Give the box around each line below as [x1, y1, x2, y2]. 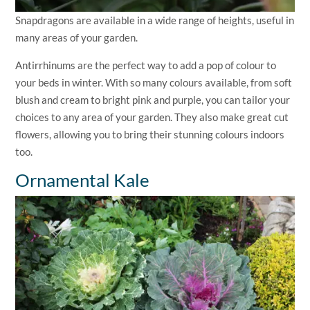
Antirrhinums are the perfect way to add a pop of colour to [15, 59, 277, 72]
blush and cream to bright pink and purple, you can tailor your [15, 93, 291, 107]
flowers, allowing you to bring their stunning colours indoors [15, 128, 285, 141]
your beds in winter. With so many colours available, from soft [15, 76, 293, 89]
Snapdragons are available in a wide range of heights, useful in [15, 14, 295, 27]
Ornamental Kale [15, 169, 150, 192]
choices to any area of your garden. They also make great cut [15, 111, 289, 124]
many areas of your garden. [15, 31, 138, 44]
